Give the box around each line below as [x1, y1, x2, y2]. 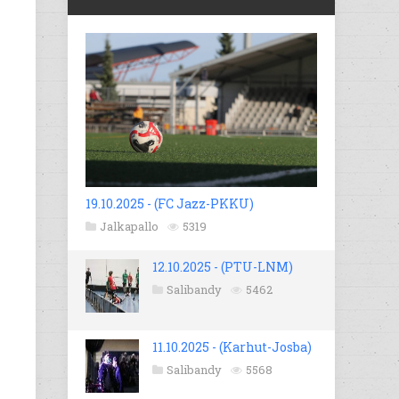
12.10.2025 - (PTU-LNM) [152, 258, 293, 276]
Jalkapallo [100, 218, 159, 235]
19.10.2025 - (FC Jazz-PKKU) [85, 195, 254, 213]
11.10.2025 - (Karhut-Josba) [152, 338, 312, 356]
